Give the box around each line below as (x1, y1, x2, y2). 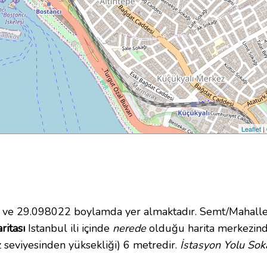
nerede (113, 221, 146, 236)
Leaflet (241, 124, 262, 134)
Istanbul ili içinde (25, 221, 113, 236)
